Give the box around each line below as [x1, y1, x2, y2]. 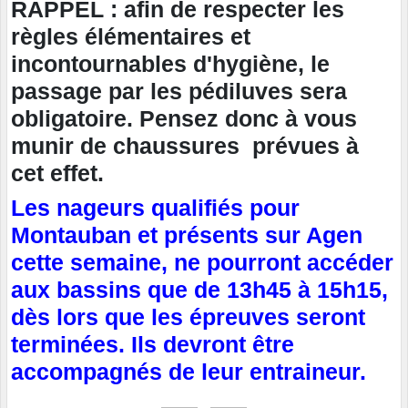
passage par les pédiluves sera [11, 78, 347, 105]
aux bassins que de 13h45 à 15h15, [11, 277, 388, 303]
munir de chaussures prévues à [11, 133, 359, 159]
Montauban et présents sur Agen [11, 222, 362, 249]
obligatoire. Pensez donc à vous [11, 106, 357, 132]
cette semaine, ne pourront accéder [11, 250, 393, 276]
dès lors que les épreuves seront [11, 304, 365, 331]
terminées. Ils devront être [11, 331, 294, 358]
